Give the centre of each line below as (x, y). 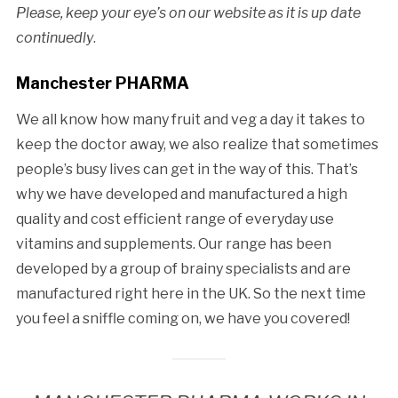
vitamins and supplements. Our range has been (173, 243)
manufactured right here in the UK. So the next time (191, 293)
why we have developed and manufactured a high (181, 194)
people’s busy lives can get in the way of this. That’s (187, 169)
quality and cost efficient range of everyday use (175, 219)
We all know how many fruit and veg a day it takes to (190, 119)
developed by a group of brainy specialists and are (183, 268)
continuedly (54, 37)
